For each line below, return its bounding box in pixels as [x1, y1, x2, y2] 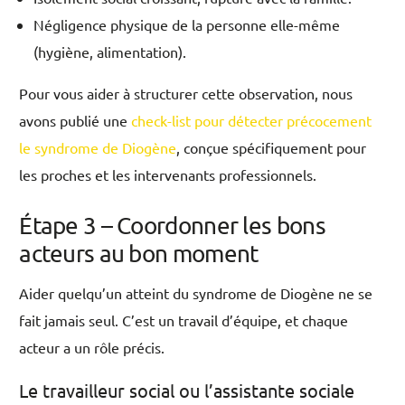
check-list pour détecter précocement [131, 111, 372, 130]
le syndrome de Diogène [19, 138, 177, 157]
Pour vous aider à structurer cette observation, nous [19, 84, 353, 103]
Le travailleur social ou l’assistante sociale [19, 379, 355, 402]
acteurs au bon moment [19, 240, 259, 268]
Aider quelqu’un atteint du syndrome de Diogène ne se [19, 284, 373, 303]
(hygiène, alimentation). [33, 42, 187, 61]
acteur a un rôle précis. [19, 338, 165, 357]
